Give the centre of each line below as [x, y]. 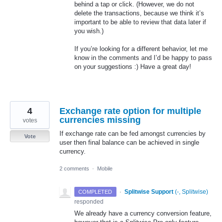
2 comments [74, 169]
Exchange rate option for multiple [130, 111]
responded [89, 202]
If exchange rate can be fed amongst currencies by [133, 134]
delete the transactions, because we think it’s [139, 13]
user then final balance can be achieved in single [129, 142]
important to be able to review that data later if [140, 22]
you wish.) [89, 31]
